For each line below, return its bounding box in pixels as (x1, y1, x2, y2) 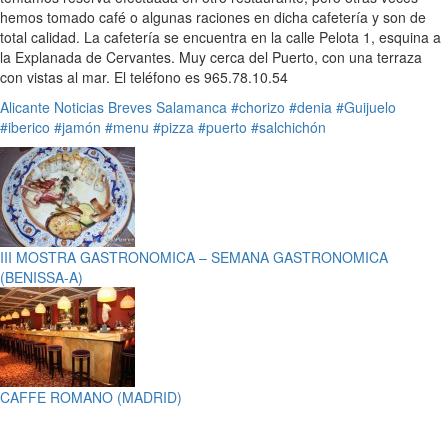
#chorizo (231, 96, 285, 117)
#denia (289, 96, 332, 117)
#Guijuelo (336, 96, 396, 117)
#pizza (153, 116, 194, 137)
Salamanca (156, 96, 227, 117)
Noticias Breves (54, 96, 152, 117)
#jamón (54, 116, 101, 137)
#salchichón (251, 116, 326, 137)
